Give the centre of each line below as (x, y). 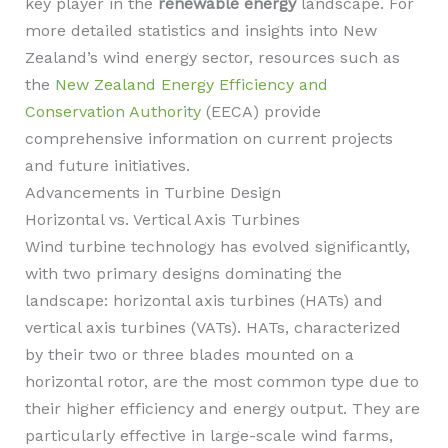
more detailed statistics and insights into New (200, 30)
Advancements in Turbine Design (152, 192)
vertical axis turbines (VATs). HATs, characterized (212, 327)
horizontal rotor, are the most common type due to (221, 381)
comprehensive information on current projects (208, 138)
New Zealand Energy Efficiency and (191, 84)
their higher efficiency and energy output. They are (222, 408)
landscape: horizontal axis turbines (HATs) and (203, 300)
